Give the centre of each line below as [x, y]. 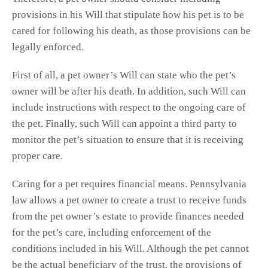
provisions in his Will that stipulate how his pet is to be [128, 15]
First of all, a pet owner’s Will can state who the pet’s [124, 75]
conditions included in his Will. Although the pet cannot [130, 249]
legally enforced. [48, 47]
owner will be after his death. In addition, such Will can [129, 92]
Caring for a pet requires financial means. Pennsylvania [129, 184]
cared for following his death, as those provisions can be [131, 31]
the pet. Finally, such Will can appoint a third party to [124, 124]
